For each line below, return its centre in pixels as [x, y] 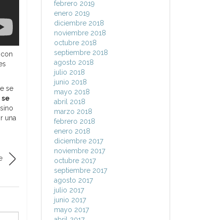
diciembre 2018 [79, 23]
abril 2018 [69, 102]
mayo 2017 [71, 210]
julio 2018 [69, 72]
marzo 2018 [73, 111]
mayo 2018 [72, 92]
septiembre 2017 [80, 170]
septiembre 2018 [81, 53]
